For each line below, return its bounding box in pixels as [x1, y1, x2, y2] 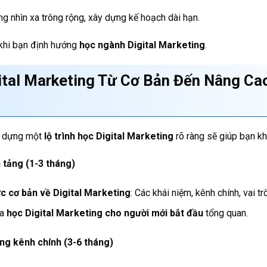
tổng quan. [203, 207, 248, 219]
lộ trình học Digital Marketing [44, 130, 173, 142]
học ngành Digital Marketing [79, 39, 205, 51]
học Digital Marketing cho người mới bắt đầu [6, 207, 203, 219]
